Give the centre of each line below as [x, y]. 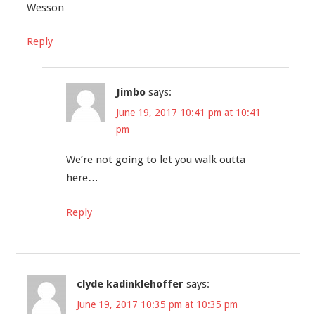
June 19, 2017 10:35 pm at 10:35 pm [157, 305]
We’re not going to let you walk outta [155, 160]
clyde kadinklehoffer [130, 284]
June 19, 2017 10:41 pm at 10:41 [188, 113]
